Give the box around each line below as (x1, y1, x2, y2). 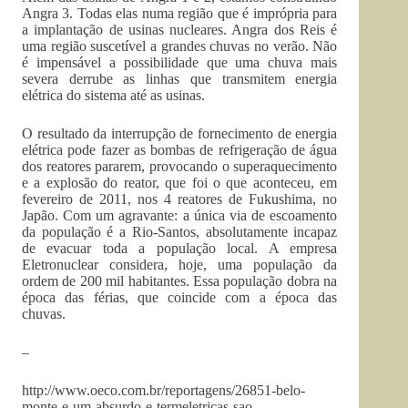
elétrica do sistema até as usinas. (22, 87, 205, 103)
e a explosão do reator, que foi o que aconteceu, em (22, 175, 338, 190)
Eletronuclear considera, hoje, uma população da (22, 257, 338, 272)
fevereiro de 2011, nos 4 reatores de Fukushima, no (22, 191, 338, 207)
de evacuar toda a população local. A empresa (22, 240, 338, 256)
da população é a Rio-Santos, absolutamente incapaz (22, 224, 338, 240)
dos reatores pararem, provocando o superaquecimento (22, 158, 338, 174)
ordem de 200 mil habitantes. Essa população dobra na (22, 273, 338, 289)
